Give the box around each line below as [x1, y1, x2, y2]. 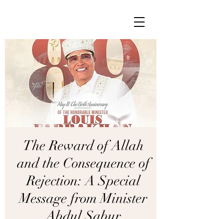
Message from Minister [19, 190, 147, 207]
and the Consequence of [17, 155, 150, 172]
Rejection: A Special [26, 173, 140, 189]
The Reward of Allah [22, 137, 144, 154]
